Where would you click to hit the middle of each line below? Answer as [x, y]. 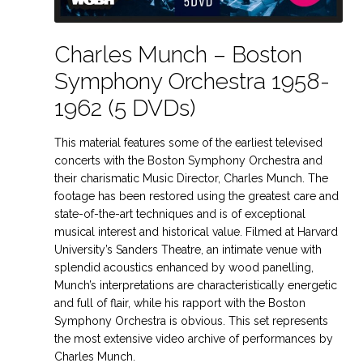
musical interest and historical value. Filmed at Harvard [196, 231]
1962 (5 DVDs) [125, 108]
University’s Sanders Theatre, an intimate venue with [188, 249]
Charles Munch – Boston [179, 54]
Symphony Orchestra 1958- [192, 81]
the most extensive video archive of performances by [194, 338]
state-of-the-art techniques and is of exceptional [180, 214]
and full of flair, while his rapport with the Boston [180, 303]
